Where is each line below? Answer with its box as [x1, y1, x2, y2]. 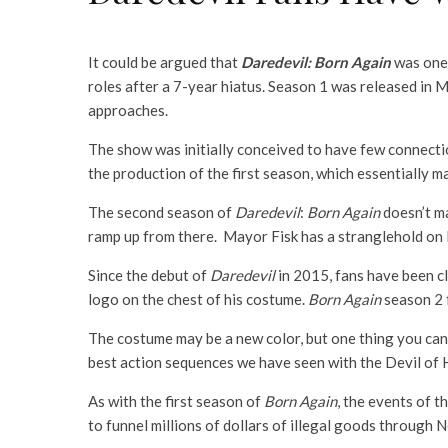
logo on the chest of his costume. [88, 289, 308, 308]
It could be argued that [88, 52, 241, 71]
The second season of [88, 202, 235, 221]
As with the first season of [88, 391, 264, 410]
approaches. [88, 100, 168, 119]
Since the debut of [88, 265, 210, 284]
